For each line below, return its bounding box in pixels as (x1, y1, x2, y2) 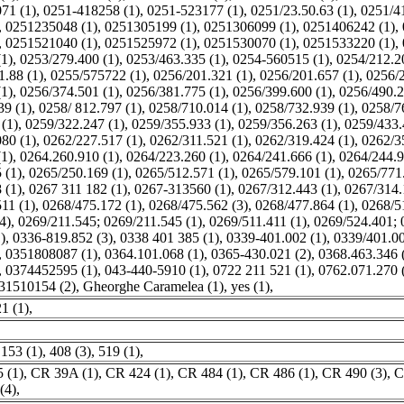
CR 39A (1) (31, 365, 98, 381)
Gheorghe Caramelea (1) (83, 279, 224, 294)
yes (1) (231, 279, 270, 294)
